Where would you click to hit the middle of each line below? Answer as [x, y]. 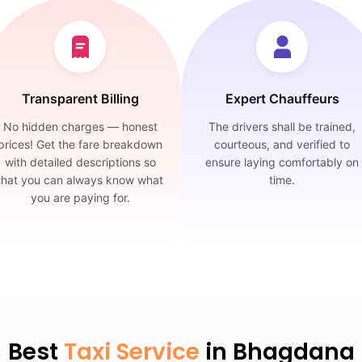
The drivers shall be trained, [282, 126]
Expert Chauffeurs [282, 99]
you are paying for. [80, 198]
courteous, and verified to [282, 144]
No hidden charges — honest [80, 126]
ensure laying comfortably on [282, 162]
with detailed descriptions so [80, 162]
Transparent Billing [80, 99]
